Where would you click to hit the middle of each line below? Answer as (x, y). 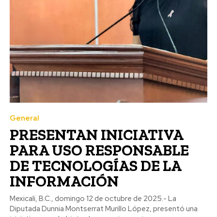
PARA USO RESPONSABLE (99, 150)
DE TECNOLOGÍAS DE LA (96, 165)
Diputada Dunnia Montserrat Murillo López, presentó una (104, 209)
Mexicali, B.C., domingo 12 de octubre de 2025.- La (93, 198)
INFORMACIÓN (64, 181)
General (24, 118)
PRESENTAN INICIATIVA (97, 134)
